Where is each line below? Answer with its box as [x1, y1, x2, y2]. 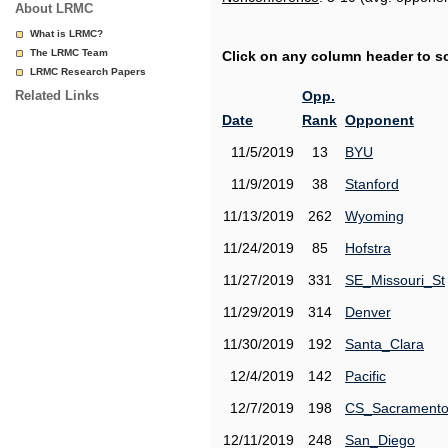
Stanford [345, 176, 399, 192]
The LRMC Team [30, 47, 108, 58]
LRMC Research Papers [30, 66, 146, 77]
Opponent [345, 112, 414, 128]
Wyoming [345, 208, 404, 224]
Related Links [15, 88, 99, 103]
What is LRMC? [30, 28, 103, 39]
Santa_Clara [345, 336, 424, 352]
